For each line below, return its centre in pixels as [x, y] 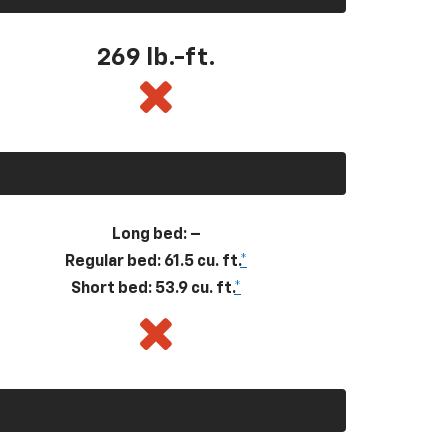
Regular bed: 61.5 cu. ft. [152, 261]
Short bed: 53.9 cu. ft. [152, 288]
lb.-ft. [180, 57]
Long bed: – [156, 234]
